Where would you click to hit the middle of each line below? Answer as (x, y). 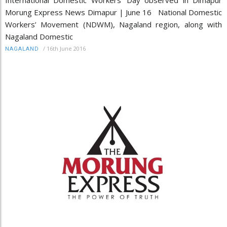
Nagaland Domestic (39, 36)
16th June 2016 (66, 48)
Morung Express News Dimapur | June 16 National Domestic (113, 12)
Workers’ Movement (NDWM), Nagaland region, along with (113, 24)
